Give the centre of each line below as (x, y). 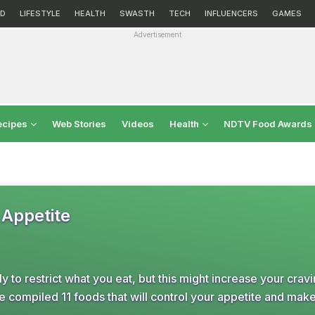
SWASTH (137, 13)
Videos (138, 124)
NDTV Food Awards (268, 124)
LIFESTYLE (40, 13)
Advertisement (157, 34)
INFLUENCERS (231, 13)
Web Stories (79, 124)
